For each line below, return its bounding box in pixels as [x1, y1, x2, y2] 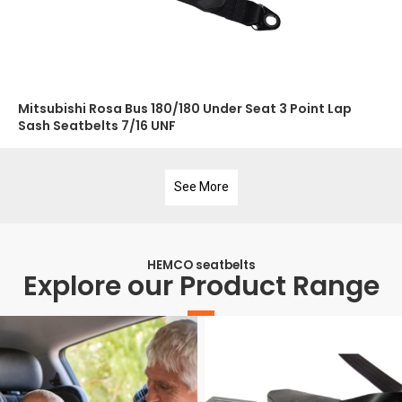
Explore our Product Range [22, 267, 380, 305]
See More [173, 177, 229, 197]
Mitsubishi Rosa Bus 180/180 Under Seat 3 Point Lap [18, 99, 352, 118]
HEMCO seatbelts [146, 256, 256, 274]
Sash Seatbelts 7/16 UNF [18, 116, 176, 135]
